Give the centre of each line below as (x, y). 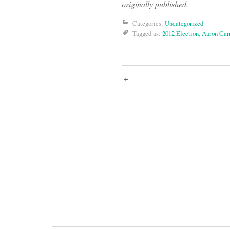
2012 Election (180, 34)
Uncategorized (184, 23)
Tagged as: (147, 34)
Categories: (149, 23)
